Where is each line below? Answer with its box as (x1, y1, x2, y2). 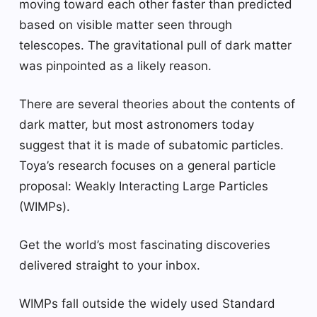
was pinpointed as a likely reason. (19, 58, 212, 73)
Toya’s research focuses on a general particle (19, 158, 276, 173)
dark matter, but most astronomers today (19, 117, 254, 132)
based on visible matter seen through (19, 17, 232, 32)
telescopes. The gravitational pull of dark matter (19, 38, 292, 52)
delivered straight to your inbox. (19, 258, 200, 272)
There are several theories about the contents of (19, 96, 295, 111)
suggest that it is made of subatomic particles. (19, 137, 284, 152)
